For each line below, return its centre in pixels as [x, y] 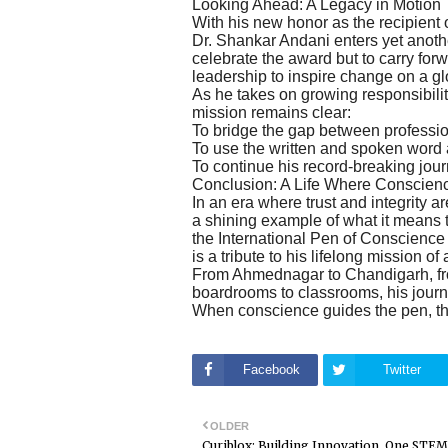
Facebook [271, 370]
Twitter [402, 370]
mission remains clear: [271, 112]
